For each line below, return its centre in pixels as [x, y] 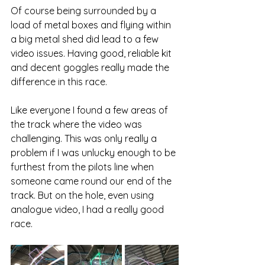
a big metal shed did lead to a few [86, 39]
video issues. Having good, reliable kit [92, 54]
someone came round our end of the [92, 181]
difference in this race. [60, 82]
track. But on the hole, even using [83, 195]
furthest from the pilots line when [83, 167]
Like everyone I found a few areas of [91, 110]
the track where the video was [77, 125]
